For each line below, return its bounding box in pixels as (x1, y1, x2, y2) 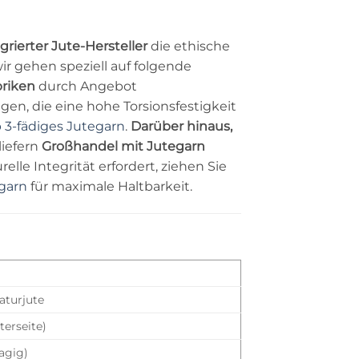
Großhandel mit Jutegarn (42, 138, 205, 154)
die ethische (147, 38, 230, 54)
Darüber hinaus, (131, 118, 232, 134)
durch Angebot (35, 78, 137, 94)
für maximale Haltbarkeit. (27, 178, 192, 194)
